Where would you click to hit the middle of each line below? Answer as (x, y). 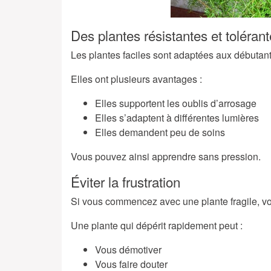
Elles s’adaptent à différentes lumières (177, 118)
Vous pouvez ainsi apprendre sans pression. (166, 157)
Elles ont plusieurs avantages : (136, 79)
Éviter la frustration (126, 182)
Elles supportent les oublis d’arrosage (176, 103)
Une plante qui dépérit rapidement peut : (157, 226)
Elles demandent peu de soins (160, 132)
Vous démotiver (128, 250)
